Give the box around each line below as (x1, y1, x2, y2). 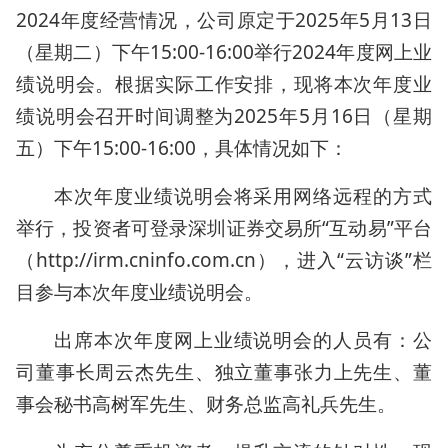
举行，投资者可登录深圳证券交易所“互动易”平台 (16, 215, 432, 241)
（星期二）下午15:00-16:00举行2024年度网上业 (16, 39, 432, 65)
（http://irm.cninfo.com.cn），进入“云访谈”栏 (16, 247, 432, 273)
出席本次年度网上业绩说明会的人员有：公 (54, 327, 432, 353)
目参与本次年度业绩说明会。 (16, 279, 263, 305)
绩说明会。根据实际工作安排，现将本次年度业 (16, 71, 432, 97)
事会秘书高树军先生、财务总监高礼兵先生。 (16, 391, 396, 417)
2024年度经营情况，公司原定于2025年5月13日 (16, 7, 432, 33)
